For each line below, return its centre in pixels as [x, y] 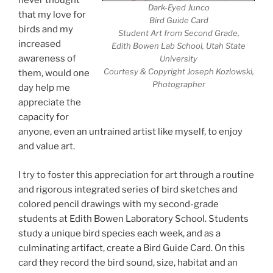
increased [40, 44]
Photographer [179, 84]
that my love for [52, 15]
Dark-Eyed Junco [179, 8]
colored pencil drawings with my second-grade [119, 204]
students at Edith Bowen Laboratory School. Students [133, 218]
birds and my [46, 30]
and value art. [47, 147]
